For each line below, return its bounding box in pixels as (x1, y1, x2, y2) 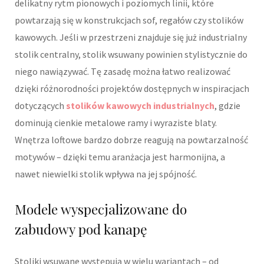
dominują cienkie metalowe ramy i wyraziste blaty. (15, 117, 217, 129)
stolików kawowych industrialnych (66, 100, 214, 112)
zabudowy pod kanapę (15, 220, 147, 239)
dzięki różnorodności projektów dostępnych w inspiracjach (15, 82, 249, 95)
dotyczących (15, 100, 66, 112)
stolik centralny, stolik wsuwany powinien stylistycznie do (15, 48, 247, 61)
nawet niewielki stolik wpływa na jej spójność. (15, 168, 197, 180)
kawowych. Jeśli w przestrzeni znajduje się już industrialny (15, 31, 247, 44)
